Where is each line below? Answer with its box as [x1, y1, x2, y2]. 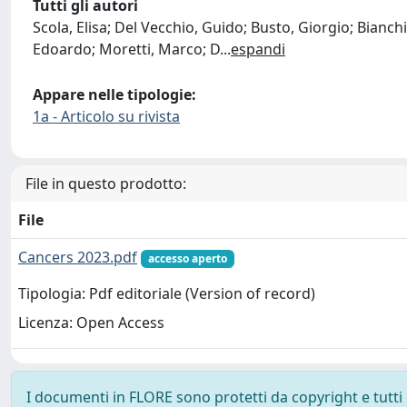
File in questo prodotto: [25, 174, 186, 194]
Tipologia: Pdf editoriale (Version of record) [18, 283, 315, 304]
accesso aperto [147, 251, 227, 266]
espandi [231, 39, 285, 59]
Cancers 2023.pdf [18, 247, 137, 267]
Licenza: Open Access [18, 313, 164, 333]
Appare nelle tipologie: [33, 84, 196, 104]
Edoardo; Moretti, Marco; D [33, 39, 220, 59]
